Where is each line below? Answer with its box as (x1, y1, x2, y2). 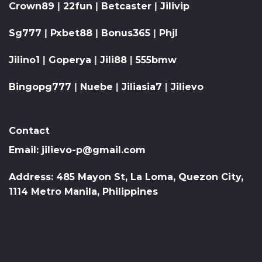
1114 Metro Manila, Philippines (9, 186, 158, 198)
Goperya (49, 54, 91, 65)
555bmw (136, 54, 177, 65)
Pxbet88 (50, 27, 92, 39)
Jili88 (100, 54, 127, 65)
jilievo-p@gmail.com (42, 144, 146, 156)
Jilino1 (9, 54, 40, 65)
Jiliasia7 (122, 81, 162, 92)
